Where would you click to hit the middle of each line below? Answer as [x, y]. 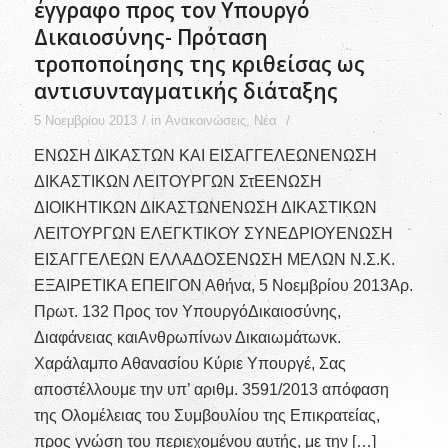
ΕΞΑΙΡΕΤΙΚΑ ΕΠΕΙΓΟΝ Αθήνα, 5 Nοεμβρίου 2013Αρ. [223, 285]
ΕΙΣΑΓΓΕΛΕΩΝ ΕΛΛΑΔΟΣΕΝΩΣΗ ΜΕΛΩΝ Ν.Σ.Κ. [214, 259]
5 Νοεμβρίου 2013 [85, 120]
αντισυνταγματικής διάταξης [185, 91]
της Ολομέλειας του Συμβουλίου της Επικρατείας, [206, 415]
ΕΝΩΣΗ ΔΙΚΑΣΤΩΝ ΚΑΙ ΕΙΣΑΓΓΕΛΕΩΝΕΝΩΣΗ [205, 155]
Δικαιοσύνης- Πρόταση [150, 37]
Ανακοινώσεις [205, 120]
